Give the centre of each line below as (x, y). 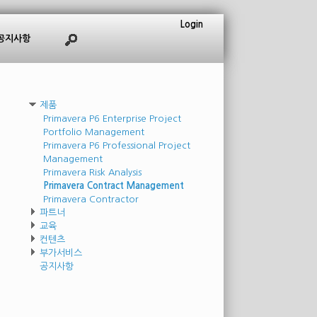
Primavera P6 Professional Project (117, 145)
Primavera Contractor (91, 199)
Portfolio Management (94, 132)
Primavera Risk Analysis (93, 172)
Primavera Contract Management (114, 186)
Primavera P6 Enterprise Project (113, 119)
